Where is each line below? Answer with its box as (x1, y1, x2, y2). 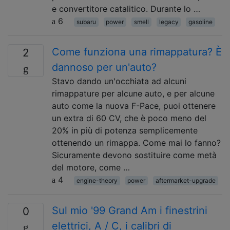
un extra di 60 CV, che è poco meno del (52, 113, 206, 123)
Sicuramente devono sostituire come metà (52, 150, 217, 160)
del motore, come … (52, 162, 130, 172)
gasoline (188, 18, 213, 26)
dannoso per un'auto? (52, 61, 157, 73)
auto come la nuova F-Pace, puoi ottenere (52, 101, 216, 111)
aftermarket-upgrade (155, 177, 216, 184)
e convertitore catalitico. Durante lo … (52, 4, 200, 14)
